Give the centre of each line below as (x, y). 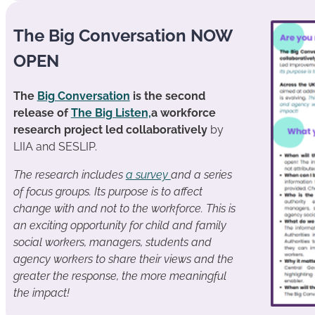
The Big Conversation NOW (122, 36)
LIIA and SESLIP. (56, 147)
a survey (148, 175)
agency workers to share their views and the (123, 259)
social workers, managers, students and (112, 242)
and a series (201, 175)
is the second (167, 96)
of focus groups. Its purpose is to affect (108, 192)
